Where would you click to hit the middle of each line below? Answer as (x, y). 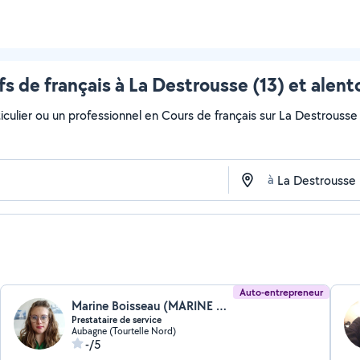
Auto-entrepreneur (281, 292)
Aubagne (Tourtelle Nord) (124, 331)
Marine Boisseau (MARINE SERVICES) (222, 306)
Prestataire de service (117, 320)
